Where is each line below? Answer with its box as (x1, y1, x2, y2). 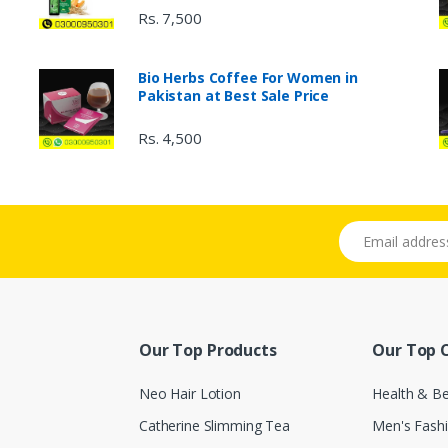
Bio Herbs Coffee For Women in (137, 68, 358, 88)
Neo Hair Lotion (139, 384, 241, 404)
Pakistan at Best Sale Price (137, 86, 330, 106)
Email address (337, 221, 427, 241)
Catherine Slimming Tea (139, 415, 290, 435)
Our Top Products (139, 339, 277, 362)
